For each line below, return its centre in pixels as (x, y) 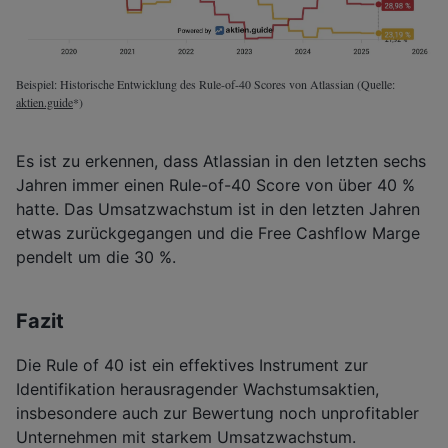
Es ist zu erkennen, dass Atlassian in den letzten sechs (221, 161)
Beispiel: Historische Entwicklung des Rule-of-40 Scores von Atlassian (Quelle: (205, 84)
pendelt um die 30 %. (96, 257)
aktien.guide (44, 102)
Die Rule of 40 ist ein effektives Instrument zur (192, 365)
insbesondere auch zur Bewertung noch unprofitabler (217, 413)
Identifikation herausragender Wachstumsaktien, (197, 389)
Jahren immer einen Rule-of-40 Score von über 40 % (215, 185)
